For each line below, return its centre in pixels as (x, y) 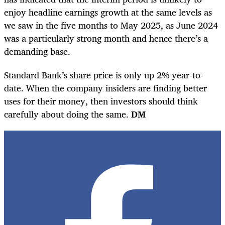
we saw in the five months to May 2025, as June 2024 (111, 25)
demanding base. (37, 51)
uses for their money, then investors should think (101, 101)
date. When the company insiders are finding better (105, 88)
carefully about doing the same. (68, 114)
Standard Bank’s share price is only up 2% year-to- (104, 75)
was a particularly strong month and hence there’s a (106, 38)
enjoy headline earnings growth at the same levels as (108, 12)
